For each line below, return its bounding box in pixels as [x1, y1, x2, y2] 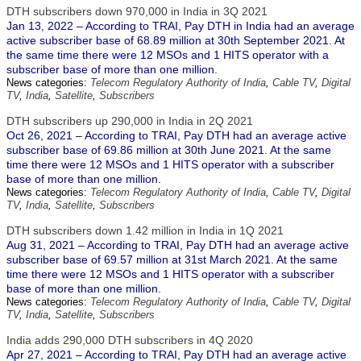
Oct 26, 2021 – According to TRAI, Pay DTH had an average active [6, 129, 346, 142]
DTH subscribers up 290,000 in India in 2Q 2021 [6, 114, 253, 127]
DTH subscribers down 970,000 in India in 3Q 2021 [6, 5, 268, 18]
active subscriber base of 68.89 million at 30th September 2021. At [6, 34, 345, 47]
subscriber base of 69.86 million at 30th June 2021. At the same [6, 143, 331, 156]
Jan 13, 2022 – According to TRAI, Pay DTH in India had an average [6, 19, 355, 32]
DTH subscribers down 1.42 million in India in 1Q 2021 [6, 224, 284, 237]
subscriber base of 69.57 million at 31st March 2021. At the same [6, 253, 338, 266]
